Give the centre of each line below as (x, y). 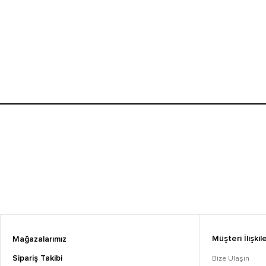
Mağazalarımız (39, 239)
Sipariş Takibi (37, 258)
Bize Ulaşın (231, 259)
